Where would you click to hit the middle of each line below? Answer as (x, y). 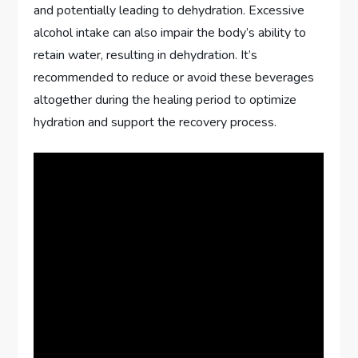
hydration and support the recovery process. (155, 122)
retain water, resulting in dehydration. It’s (146, 55)
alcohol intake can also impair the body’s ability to (170, 32)
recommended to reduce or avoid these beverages (174, 77)
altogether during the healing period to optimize (165, 99)
